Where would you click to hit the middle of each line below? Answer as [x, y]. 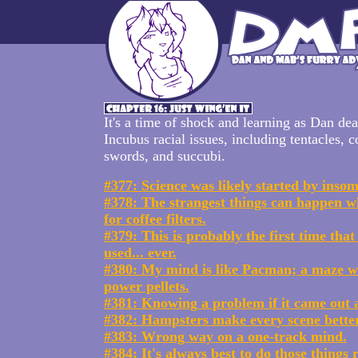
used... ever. [140, 253]
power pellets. [147, 286]
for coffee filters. [155, 219]
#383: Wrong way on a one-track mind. [225, 336]
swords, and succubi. [165, 156]
